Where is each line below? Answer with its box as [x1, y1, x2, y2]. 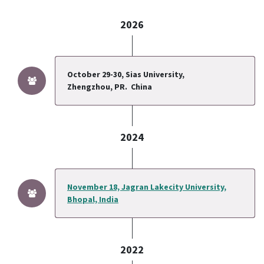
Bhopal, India [67, 194, 118, 204]
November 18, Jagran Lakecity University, [67, 181, 226, 192]
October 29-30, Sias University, [67, 69, 184, 80]
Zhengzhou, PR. [67, 81, 129, 92]
